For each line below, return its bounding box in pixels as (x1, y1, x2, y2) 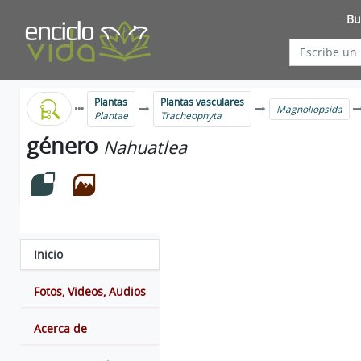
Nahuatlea (103, 135, 187, 159)
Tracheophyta (160, 110, 222, 122)
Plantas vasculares (160, 96, 245, 108)
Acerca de (34, 322, 87, 336)
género (27, 131, 98, 160)
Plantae (94, 110, 129, 122)
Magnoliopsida (276, 102, 343, 115)
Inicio (34, 247, 63, 262)
